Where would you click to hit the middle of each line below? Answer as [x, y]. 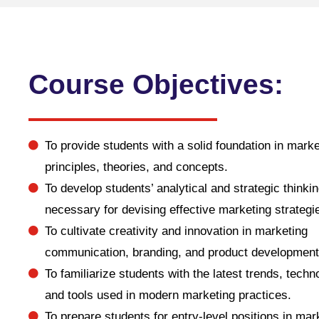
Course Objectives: [156, 84]
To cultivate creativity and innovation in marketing [176, 231]
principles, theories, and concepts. [136, 167]
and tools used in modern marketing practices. [168, 295]
